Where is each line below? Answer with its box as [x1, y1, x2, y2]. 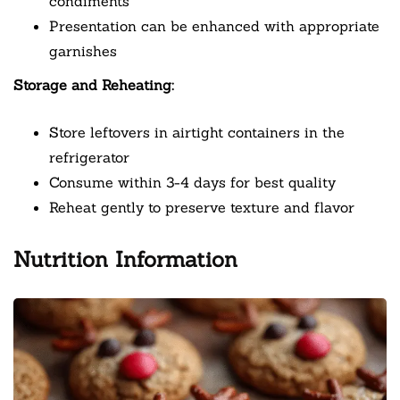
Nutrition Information [13, 246, 237, 274]
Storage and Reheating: [13, 76, 174, 95]
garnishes [49, 42, 117, 61]
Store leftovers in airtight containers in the [49, 123, 345, 142]
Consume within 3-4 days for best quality [49, 173, 336, 192]
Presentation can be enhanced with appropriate [49, 17, 379, 36]
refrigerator [49, 148, 129, 167]
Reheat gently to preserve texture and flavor [49, 198, 354, 217]
